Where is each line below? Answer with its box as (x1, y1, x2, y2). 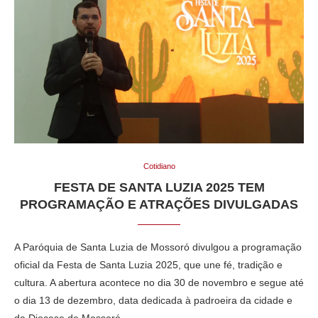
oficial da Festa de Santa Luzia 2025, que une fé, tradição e (14, 258, 283, 270)
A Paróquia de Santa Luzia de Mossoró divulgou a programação (14, 241, 302, 253)
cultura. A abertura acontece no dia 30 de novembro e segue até (14, 276, 304, 288)
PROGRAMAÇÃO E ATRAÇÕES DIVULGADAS (20, 197, 298, 212)
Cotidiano (143, 161, 175, 170)
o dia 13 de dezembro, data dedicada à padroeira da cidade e (14, 294, 292, 306)
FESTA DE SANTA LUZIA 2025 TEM (53, 180, 265, 194)
